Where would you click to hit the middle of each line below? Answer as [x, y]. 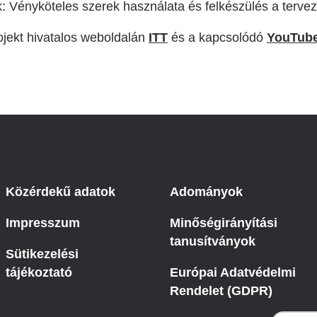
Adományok [206, 192]
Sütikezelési [42, 254]
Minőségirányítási [224, 223]
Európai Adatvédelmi [233, 272]
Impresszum [43, 223]
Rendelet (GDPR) [221, 291]
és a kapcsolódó [217, 38]
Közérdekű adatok [60, 192]
